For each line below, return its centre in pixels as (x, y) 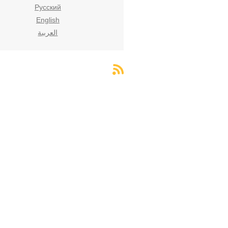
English (48, 20)
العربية (48, 33)
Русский (48, 7)
